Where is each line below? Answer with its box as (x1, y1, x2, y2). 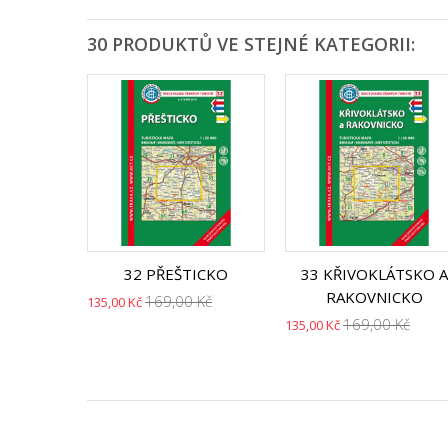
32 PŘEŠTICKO (124, 264, 228, 284)
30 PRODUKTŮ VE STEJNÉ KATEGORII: (87, 32, 415, 56)
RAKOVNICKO (325, 287, 423, 307)
